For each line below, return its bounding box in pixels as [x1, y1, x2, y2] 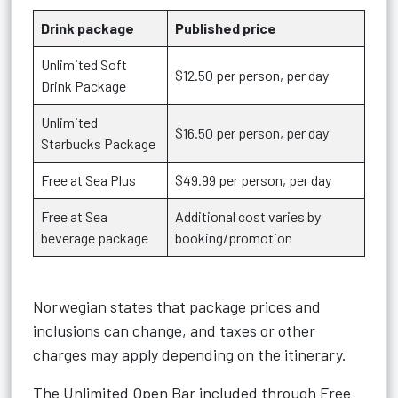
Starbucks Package [41, 135, 155, 152]
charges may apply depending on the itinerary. [33, 345, 346, 364]
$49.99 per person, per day [175, 171, 331, 188]
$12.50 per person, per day [175, 67, 329, 84]
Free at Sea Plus [41, 171, 136, 188]
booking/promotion [175, 229, 292, 246]
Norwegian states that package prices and [33, 297, 321, 316]
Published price [175, 20, 276, 36]
